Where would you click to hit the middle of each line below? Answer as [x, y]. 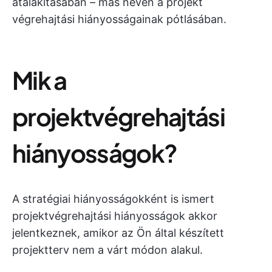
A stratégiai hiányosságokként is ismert [113, 199]
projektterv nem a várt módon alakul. [107, 250]
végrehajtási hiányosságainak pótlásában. [119, 19]
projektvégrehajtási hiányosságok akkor [115, 216]
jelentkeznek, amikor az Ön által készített [118, 233]
